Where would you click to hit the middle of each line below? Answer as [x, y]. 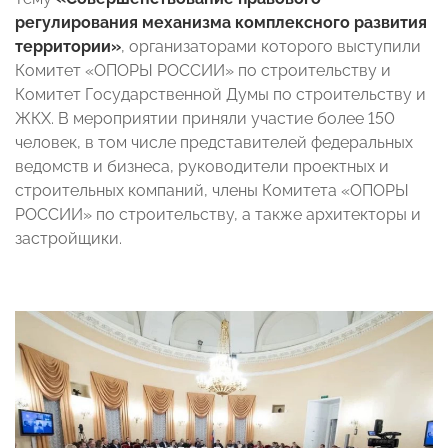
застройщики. [68, 238]
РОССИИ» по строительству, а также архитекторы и [218, 214]
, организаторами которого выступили [271, 46]
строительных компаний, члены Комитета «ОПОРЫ [212, 190]
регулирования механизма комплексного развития [221, 22]
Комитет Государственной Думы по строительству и [220, 94]
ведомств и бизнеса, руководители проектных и [202, 166]
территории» [68, 46]
